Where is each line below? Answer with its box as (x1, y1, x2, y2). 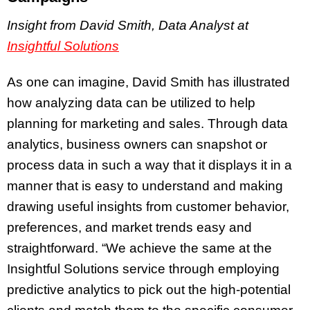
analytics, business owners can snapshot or (7, 137, 267, 152)
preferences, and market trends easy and (7, 220, 252, 235)
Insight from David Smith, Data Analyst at (7, 17, 248, 33)
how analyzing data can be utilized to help (7, 95, 255, 111)
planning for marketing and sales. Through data (7, 116, 288, 131)
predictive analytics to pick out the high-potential (7, 282, 291, 298)
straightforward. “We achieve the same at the (7, 241, 272, 256)
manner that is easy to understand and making (7, 179, 283, 194)
